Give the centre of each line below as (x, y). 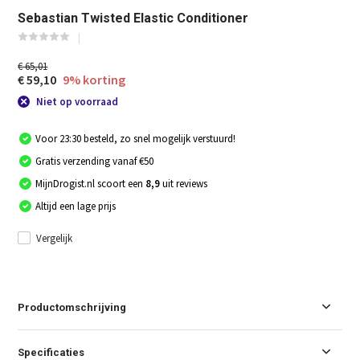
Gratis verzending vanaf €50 (95, 161)
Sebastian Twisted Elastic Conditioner (133, 18)
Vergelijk (55, 238)
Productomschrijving (72, 307)
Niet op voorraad (76, 102)
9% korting (94, 80)
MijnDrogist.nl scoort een (91, 183)
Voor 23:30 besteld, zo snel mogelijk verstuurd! (136, 138)
